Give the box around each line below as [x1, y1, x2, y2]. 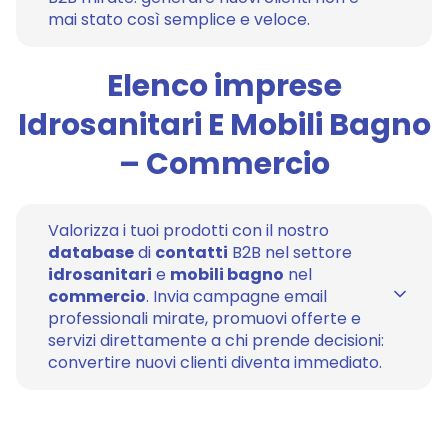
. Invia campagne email [146, 285, 327, 309]
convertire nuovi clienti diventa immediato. [48, 351, 382, 375]
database [48, 241, 134, 265]
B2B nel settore [228, 241, 352, 265]
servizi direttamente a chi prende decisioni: [48, 329, 384, 353]
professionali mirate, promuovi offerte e [48, 307, 361, 331]
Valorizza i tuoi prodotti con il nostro [48, 219, 329, 243]
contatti [155, 241, 228, 265]
